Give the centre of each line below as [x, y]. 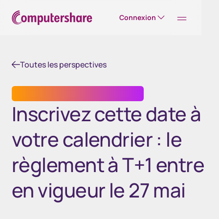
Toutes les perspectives [63, 65]
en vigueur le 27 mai [99, 190]
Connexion [138, 17]
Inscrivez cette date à [107, 114]
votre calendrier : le [97, 139]
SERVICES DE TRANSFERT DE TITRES [78, 94]
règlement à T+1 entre [108, 164]
